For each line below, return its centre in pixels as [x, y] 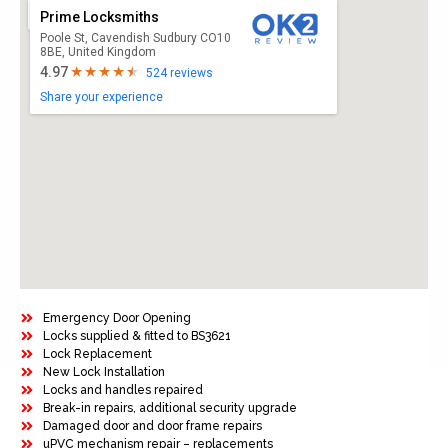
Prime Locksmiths [99, 17]
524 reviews [179, 73]
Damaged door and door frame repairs [152, 426]
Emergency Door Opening [116, 318]
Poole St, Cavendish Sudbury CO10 [135, 38]
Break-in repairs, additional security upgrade [169, 408]
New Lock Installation [103, 372]
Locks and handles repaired [122, 390]
